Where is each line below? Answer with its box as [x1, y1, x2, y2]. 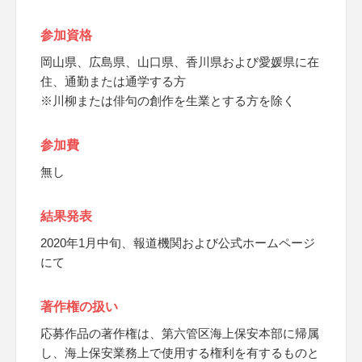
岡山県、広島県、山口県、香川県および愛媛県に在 [40, 55, 319, 69]
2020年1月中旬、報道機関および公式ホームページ [40, 236, 315, 250]
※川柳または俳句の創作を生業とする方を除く [40, 94, 295, 107]
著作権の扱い [40, 300, 118, 314]
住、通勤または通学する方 [40, 74, 186, 88]
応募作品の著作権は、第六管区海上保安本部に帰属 [40, 326, 319, 340]
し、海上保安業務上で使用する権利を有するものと [40, 346, 319, 360]
